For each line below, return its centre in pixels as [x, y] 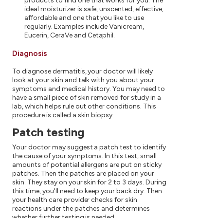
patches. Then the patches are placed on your [83, 173]
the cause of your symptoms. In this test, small [85, 156]
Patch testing [48, 132]
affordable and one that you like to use [84, 18]
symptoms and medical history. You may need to [89, 89]
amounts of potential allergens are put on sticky [87, 164]
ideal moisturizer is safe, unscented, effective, [94, 9]
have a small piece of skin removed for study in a [87, 97]
